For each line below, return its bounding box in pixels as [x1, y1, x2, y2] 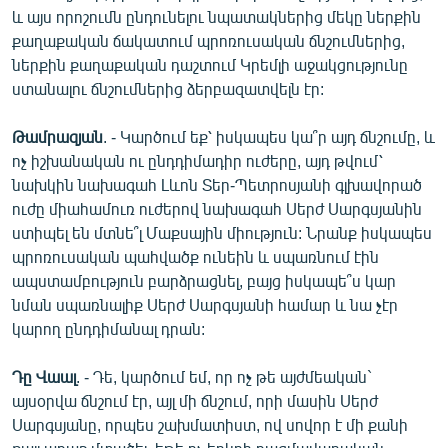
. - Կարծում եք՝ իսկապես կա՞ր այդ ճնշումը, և [103, 126, 435, 146]
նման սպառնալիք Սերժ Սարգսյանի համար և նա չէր [12, 294, 398, 314]
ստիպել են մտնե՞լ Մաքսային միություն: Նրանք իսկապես [12, 222, 432, 242]
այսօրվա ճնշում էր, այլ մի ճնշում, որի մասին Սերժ [12, 390, 378, 410]
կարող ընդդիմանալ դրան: [12, 318, 205, 338]
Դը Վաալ [12, 366, 76, 386]
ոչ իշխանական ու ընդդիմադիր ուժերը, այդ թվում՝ [12, 150, 383, 170]
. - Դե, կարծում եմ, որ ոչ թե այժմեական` [76, 366, 372, 386]
